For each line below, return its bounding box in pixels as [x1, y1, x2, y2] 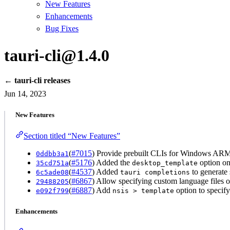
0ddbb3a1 [36, 150, 69, 158]
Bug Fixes [45, 24, 79, 33]
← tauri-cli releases [4, 76, 70, 85]
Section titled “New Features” [24, 131, 120, 141]
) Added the [92, 158, 132, 167]
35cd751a [36, 159, 69, 167]
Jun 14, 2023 [4, 89, 46, 99]
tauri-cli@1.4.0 [4, 46, 109, 65]
